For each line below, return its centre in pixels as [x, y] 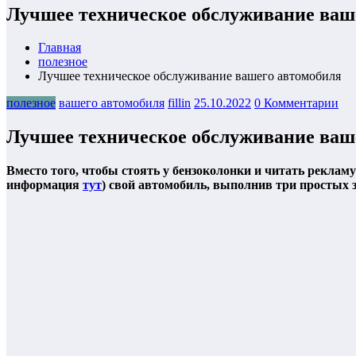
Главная [60, 48]
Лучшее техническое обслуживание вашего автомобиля [190, 76]
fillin [179, 103]
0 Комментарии [296, 103]
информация [44, 185]
